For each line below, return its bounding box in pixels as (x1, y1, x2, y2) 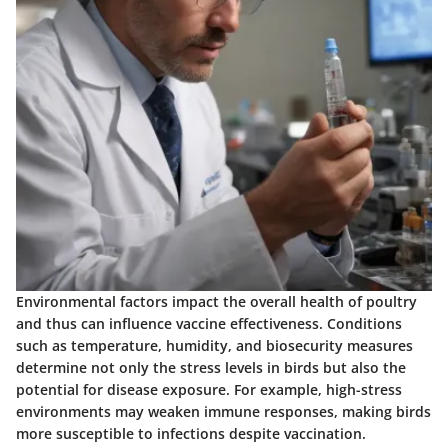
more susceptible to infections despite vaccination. (16, 423, 366, 443)
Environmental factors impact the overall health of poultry (16, 291, 417, 311)
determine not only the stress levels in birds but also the (16, 357, 406, 377)
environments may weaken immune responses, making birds (16, 401, 431, 421)
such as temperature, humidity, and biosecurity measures (16, 335, 413, 355)
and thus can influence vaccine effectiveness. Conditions (16, 313, 402, 333)
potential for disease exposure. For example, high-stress (16, 379, 402, 399)
